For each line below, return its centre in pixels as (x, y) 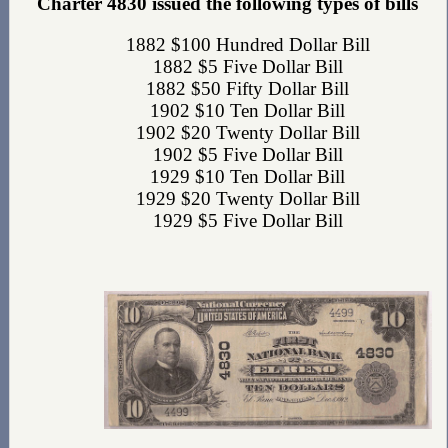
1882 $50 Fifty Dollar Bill (248, 88)
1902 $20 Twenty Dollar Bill (247, 132)
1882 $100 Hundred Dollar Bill (247, 44)
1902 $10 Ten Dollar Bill (248, 110)
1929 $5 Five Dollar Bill (247, 220)
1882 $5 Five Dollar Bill (247, 66)
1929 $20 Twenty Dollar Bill (247, 198)
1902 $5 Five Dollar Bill (247, 154)
